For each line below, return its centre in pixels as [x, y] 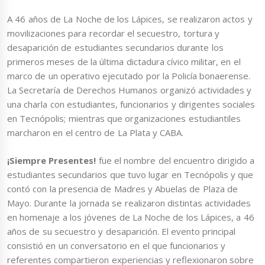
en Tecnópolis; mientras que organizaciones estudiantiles [124, 119]
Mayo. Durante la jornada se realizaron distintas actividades [129, 203]
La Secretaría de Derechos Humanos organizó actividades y [130, 90]
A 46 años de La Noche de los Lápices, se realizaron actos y [130, 19]
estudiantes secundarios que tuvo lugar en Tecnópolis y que [130, 174]
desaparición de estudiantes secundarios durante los [115, 48]
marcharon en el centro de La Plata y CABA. [96, 133]
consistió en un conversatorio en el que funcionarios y [117, 245]
